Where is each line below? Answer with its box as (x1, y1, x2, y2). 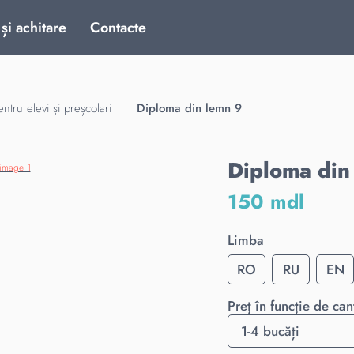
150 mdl (228, 187, 305, 216)
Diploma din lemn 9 (137, 100, 242, 117)
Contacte (90, 17, 146, 38)
